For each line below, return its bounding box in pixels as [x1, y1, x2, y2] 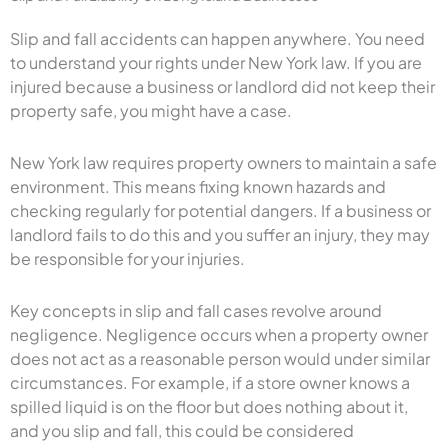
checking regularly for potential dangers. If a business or [10, 199, 431, 221]
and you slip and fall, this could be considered [10, 419, 354, 441]
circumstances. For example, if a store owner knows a [10, 371, 410, 393]
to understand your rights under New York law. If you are [10, 51, 422, 73]
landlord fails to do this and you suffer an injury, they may [10, 223, 430, 245]
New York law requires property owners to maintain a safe [10, 151, 437, 173]
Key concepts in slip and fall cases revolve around [10, 299, 382, 321]
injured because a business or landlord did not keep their [10, 75, 435, 97]
